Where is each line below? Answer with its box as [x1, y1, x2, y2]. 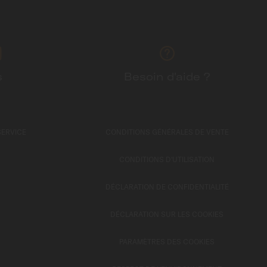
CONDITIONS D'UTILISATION [119, 155, 215, 164]
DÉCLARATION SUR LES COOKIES [110, 210, 223, 219]
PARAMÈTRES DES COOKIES [119, 237, 215, 246]
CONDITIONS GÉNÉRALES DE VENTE [105, 128, 229, 136]
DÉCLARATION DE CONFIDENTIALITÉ [105, 182, 229, 191]
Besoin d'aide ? [123, 70, 210, 83]
